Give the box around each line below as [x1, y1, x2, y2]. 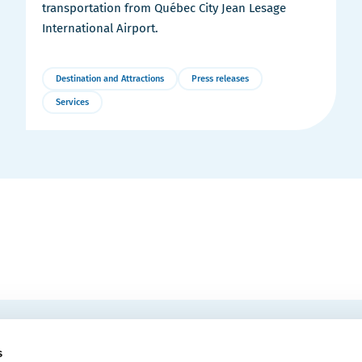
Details [44, 124, 82, 139]
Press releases [192, 74, 249, 85]
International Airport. [42, 21, 158, 36]
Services [56, 97, 89, 108]
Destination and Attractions [56, 74, 164, 85]
